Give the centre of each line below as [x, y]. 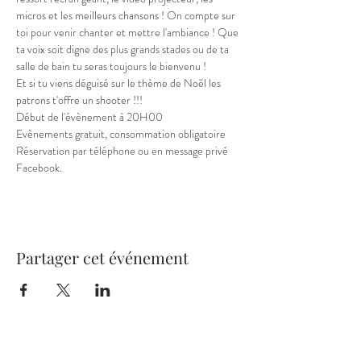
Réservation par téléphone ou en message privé [123, 151]
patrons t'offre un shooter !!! [79, 100]
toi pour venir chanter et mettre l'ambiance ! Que [129, 32]
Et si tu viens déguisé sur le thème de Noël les [120, 83]
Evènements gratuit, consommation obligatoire [122, 134]
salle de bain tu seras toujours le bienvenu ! [111, 66]
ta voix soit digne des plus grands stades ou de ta [124, 49]
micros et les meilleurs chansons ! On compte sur [127, 15]
